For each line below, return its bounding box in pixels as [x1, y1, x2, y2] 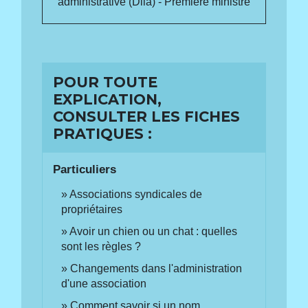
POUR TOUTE [53, 74, 158, 91]
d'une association [61, 278, 147, 290]
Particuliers [53, 163, 117, 177]
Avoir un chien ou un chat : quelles [69, 225, 238, 238]
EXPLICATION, [53, 91, 162, 109]
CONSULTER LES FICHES [53, 108, 241, 126]
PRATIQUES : [53, 125, 153, 143]
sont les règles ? [61, 241, 142, 253]
